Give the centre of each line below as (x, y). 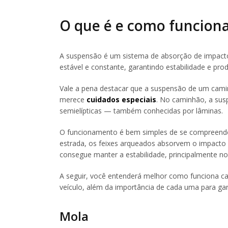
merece (73, 99)
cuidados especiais (121, 99)
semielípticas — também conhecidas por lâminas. (141, 110)
